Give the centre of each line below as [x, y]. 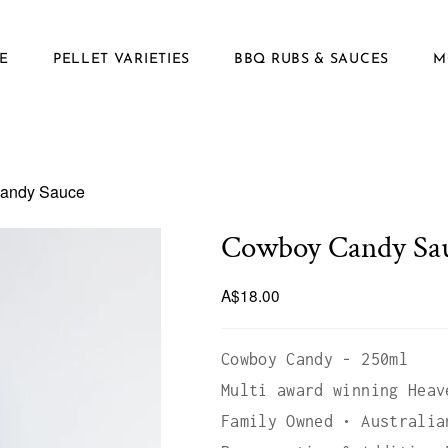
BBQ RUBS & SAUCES [311, 59]
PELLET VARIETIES [121, 59]
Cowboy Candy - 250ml [314, 359]
